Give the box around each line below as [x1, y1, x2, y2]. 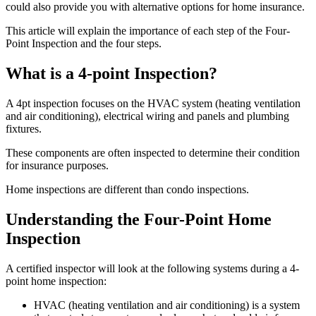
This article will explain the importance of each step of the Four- [6, 24, 290, 37]
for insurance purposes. [6, 159, 109, 171]
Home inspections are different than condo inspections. [6, 183, 249, 195]
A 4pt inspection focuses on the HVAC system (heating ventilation [6, 97, 300, 109]
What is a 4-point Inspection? [6, 63, 217, 83]
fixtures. [6, 122, 42, 135]
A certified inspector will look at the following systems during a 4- [6, 262, 299, 274]
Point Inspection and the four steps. [6, 37, 162, 49]
